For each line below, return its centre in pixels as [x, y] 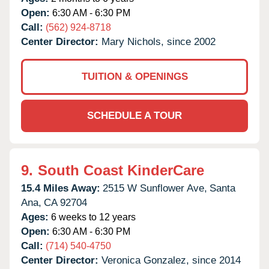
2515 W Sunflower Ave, [155, 188]
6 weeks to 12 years [92, 217]
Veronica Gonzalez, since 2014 [171, 260]
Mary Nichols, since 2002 [159, 41]
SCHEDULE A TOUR [134, 115]
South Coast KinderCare [121, 170]
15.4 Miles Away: [61, 188]
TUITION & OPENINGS [134, 76]
